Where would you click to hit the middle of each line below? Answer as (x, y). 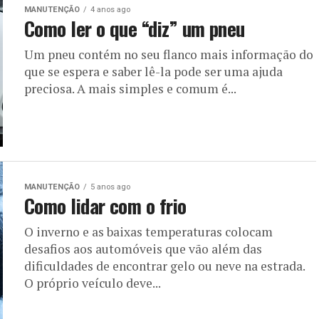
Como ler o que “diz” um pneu (135, 28)
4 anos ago (110, 10)
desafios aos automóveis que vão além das (143, 249)
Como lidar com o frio (105, 206)
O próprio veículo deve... (93, 283)
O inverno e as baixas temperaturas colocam (148, 232)
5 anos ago (110, 187)
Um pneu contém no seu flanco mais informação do (169, 54)
